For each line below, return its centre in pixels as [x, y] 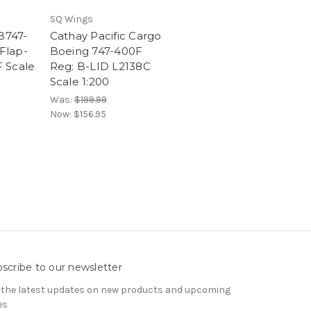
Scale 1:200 [79, 81]
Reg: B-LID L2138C [100, 66]
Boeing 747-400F [96, 51]
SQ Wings [71, 19]
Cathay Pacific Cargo [106, 35]
